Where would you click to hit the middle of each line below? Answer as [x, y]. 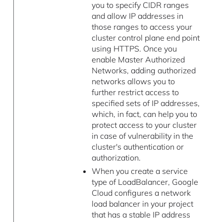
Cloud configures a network [141, 193]
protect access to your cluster [144, 125]
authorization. [116, 158]
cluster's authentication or [138, 147]
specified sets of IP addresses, [145, 103]
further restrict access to [135, 92]
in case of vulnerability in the [142, 136]
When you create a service [139, 171]
